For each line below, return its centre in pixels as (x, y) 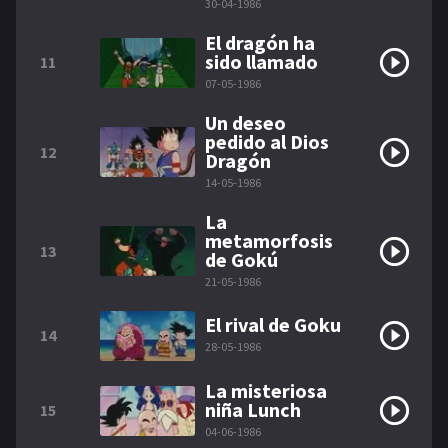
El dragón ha (260, 43)
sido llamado (261, 62)
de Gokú (241, 260)
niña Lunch (253, 410)
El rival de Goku (273, 325)
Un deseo (245, 123)
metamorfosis (269, 241)
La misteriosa (266, 391)
